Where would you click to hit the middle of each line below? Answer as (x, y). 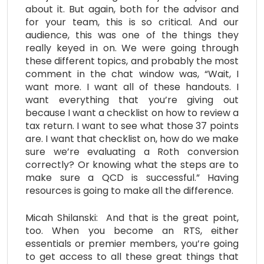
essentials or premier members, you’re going (132, 243)
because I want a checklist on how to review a (132, 113)
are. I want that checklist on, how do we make (132, 138)
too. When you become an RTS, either (132, 230)
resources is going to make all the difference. (129, 190)
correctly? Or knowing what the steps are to (132, 164)
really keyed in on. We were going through (132, 48)
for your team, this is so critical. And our (132, 22)
